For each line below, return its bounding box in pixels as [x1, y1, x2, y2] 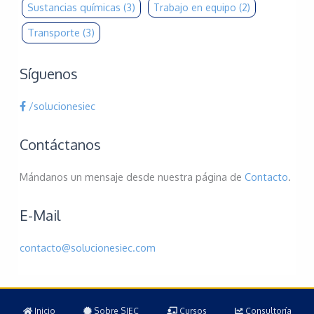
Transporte [27, 25, 80, 39]
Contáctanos [19, 135, 101, 153]
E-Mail [19, 205, 60, 224]
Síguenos [19, 64, 78, 83]
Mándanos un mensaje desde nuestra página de [19, 170, 245, 183]
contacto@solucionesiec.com [19, 240, 156, 254]
